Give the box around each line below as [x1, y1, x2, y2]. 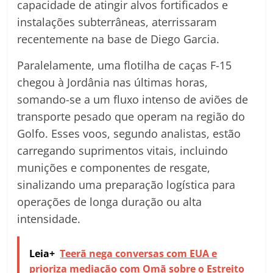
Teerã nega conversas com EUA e [60, 247, 218, 261]
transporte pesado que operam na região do [17, 109, 246, 124]
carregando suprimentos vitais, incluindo [17, 143, 229, 158]
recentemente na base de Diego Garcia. [17, 32, 220, 47]
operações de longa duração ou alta [17, 194, 202, 210]
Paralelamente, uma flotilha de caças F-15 [17, 58, 232, 73]
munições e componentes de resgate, [17, 160, 211, 175]
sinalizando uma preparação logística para [17, 177, 236, 193]
